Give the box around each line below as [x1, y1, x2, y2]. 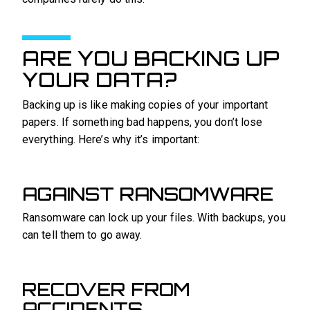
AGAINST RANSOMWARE [22, 182, 273, 205]
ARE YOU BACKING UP [22, 45, 280, 71]
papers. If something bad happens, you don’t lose [22, 115, 263, 129]
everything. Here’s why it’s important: [22, 132, 200, 146]
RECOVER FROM [22, 277, 190, 300]
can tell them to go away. [22, 228, 143, 241]
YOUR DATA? [22, 66, 177, 92]
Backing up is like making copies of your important [22, 98, 268, 111]
